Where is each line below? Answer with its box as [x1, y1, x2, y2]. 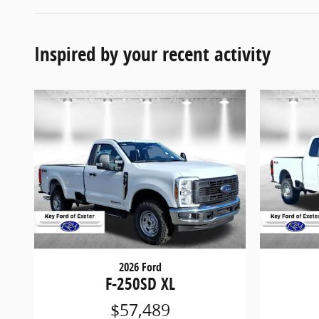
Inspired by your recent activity [34, 40, 271, 67]
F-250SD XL [105, 272, 175, 295]
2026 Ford [118, 258, 162, 275]
